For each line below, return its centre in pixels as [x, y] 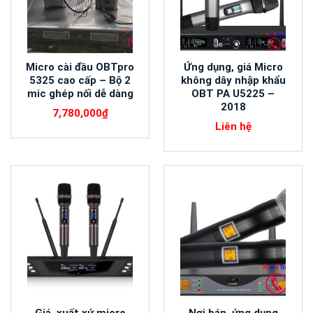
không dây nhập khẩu [233, 81]
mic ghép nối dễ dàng [80, 94]
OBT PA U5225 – [233, 94]
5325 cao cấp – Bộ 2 [80, 81]
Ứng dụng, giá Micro [233, 67]
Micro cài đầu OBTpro [80, 67]
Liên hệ [233, 127]
